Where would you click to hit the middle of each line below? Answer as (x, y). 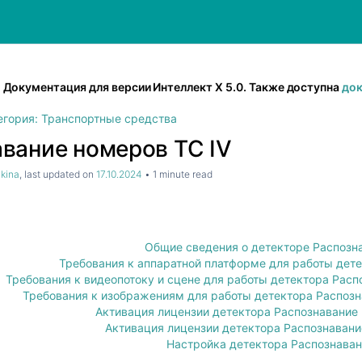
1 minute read (181, 174)
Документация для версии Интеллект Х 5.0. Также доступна (173, 86)
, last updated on (58, 174)
